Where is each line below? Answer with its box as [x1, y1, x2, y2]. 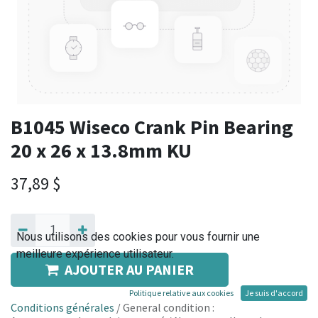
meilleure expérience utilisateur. [16, 247, 174, 261]
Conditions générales [11, 300, 114, 314]
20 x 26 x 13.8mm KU [11, 138, 192, 164]
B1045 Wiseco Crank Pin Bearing [11, 114, 293, 141]
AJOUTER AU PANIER [65, 260, 194, 278]
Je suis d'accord [245, 287, 303, 298]
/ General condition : [114, 300, 214, 314]
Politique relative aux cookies [129, 287, 234, 298]
